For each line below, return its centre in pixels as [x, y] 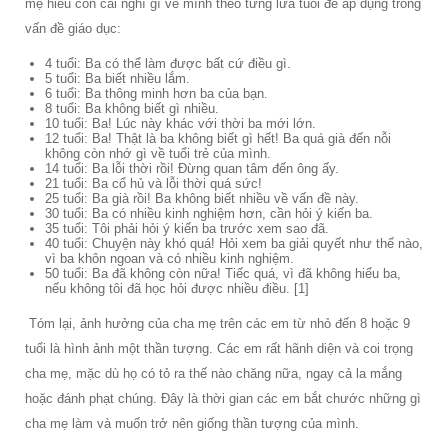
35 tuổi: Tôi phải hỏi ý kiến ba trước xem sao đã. [187, 228]
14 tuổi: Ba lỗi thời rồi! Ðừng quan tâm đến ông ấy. [192, 168]
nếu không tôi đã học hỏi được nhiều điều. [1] [177, 288]
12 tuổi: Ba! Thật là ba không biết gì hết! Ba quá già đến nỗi [218, 138]
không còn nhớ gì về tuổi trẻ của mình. [158, 153]
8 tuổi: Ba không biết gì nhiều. [132, 108]
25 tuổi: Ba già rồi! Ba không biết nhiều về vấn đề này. [202, 198]
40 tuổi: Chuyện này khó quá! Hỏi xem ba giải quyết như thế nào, [234, 243]
